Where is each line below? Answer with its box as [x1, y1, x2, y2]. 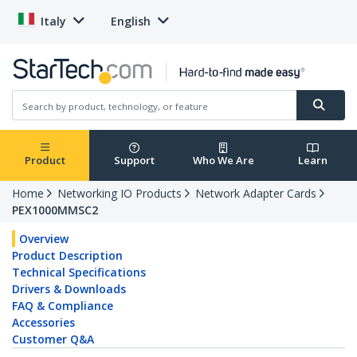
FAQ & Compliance [12, 298, 113, 314]
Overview [19, 231, 69, 247]
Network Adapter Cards [195, 186, 316, 202]
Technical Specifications [12, 265, 146, 280]
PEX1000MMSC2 [12, 202, 98, 218]
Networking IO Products [57, 186, 182, 202]
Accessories [12, 315, 75, 331]
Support [113, 153, 155, 168]
